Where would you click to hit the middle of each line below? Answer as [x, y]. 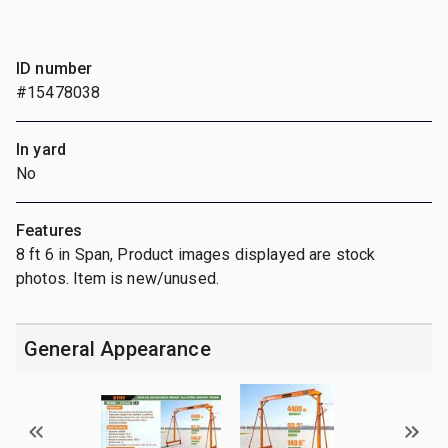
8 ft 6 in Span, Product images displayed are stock [196, 254]
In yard [41, 149]
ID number [54, 68]
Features [49, 230]
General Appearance [117, 348]
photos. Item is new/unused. [118, 278]
